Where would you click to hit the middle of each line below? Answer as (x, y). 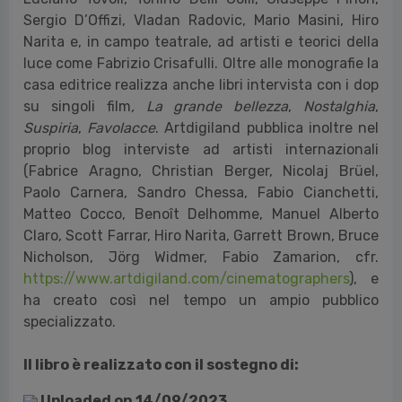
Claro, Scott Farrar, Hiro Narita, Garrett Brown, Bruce (201, 235)
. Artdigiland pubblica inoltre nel (267, 127)
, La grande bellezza (210, 106)
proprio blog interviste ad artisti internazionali (201, 149)
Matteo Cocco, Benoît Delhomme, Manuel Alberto (201, 214)
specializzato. (70, 321)
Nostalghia (340, 106)
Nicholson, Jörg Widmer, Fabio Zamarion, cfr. (201, 257)
